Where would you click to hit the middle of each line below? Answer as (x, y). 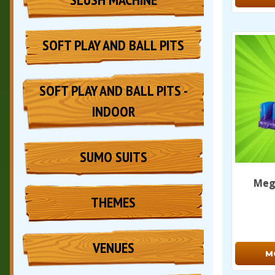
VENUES (113, 248)
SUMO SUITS (113, 157)
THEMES (113, 203)
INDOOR (113, 112)
